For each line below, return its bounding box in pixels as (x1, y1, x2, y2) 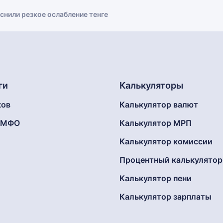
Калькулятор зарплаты (119, 192, 212, 202)
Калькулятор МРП (119, 118, 192, 128)
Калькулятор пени (119, 173, 192, 183)
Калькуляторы (119, 80, 183, 91)
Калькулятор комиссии (119, 136, 213, 146)
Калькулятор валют (119, 100, 198, 110)
